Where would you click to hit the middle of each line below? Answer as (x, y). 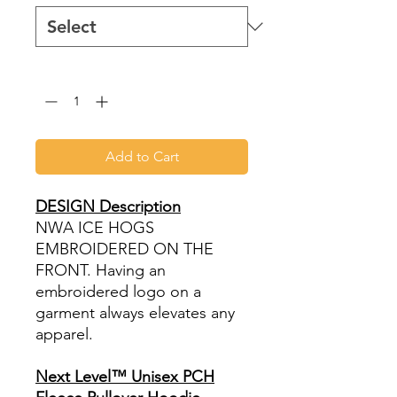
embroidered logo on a (118, 292)
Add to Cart (142, 156)
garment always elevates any (135, 313)
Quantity (59, 69)
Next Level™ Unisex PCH (125, 377)
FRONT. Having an (101, 270)
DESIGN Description (108, 206)
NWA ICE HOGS (95, 228)
